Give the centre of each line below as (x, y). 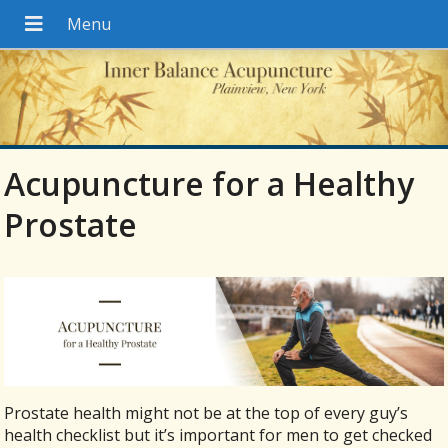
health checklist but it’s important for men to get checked (218, 434)
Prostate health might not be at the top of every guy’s (206, 412)
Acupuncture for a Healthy (209, 184)
